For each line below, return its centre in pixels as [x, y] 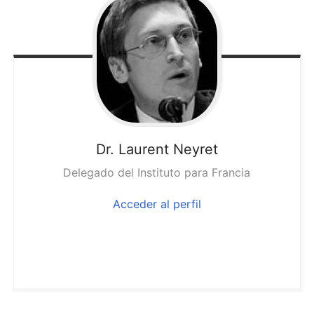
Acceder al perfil [157, 204]
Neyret [195, 150]
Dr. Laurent [134, 150]
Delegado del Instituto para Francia [157, 173]
